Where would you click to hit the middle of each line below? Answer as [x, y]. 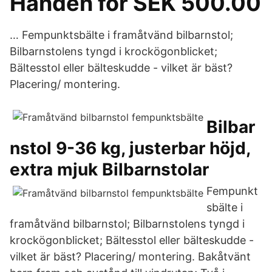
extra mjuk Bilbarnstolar [109, 169]
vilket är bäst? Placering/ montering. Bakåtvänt [130, 257]
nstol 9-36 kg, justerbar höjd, [130, 148]
